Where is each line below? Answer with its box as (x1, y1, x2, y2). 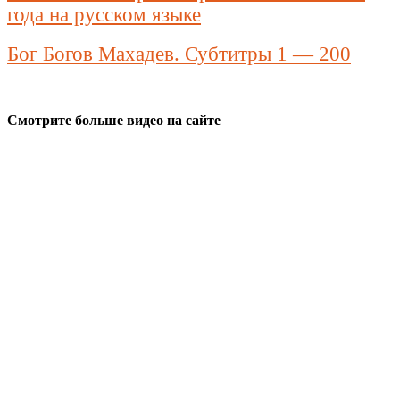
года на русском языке (7, 4, 201, 27)
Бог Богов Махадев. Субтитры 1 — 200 (7, 43, 351, 66)
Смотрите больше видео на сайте (7, 112, 221, 129)
